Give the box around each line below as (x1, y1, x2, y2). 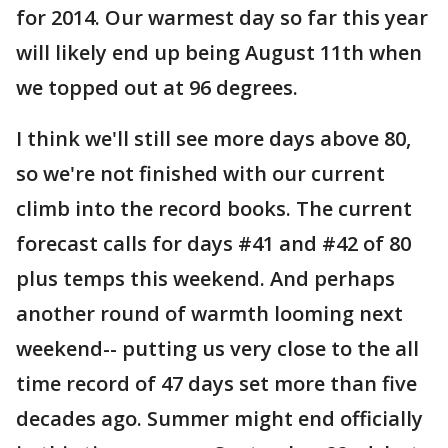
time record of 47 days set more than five (16, 370, 417, 397)
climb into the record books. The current (16, 195, 412, 222)
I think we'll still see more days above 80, (16, 125, 411, 152)
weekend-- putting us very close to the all (16, 335, 419, 362)
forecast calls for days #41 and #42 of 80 (16, 230, 411, 257)
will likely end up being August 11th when (16, 39, 422, 66)
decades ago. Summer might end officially (16, 405, 423, 432)
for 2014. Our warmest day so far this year (16, 4, 428, 31)
